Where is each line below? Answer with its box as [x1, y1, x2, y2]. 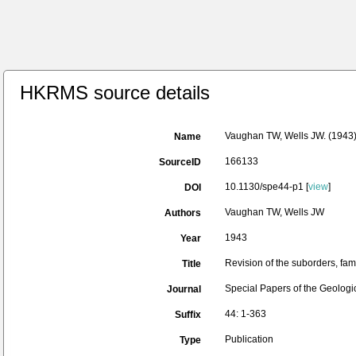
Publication [225, 334, 273, 345]
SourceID [159, 157, 201, 168]
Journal [167, 284, 201, 295]
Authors [164, 207, 201, 219]
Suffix [175, 309, 201, 320]
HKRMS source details [20, 82, 210, 103]
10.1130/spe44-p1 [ [225, 181, 308, 192]
